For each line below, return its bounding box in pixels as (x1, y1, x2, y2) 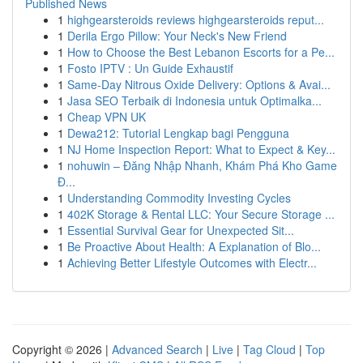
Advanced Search (112, 341, 203, 357)
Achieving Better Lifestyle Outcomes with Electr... (67, 254, 317, 271)
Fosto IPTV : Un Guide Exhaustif (67, 60, 233, 76)
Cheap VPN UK (67, 109, 146, 125)
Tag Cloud (243, 341, 296, 357)
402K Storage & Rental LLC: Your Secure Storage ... (67, 206, 335, 222)
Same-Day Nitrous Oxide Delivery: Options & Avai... (67, 76, 331, 92)
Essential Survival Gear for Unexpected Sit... (67, 222, 294, 238)
